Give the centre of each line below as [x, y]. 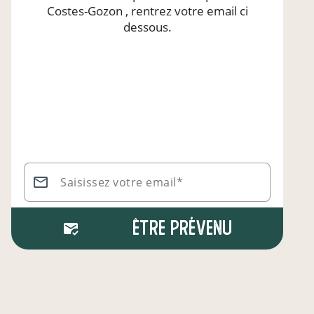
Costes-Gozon [84, 11]
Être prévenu [182, 228]
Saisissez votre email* [122, 182]
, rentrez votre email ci [185, 11]
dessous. [147, 27]
